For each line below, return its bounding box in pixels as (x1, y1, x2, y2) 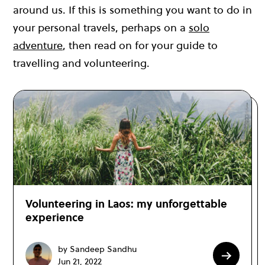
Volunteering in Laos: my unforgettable (25, 196, 227, 212)
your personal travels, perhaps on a (13, 20, 189, 35)
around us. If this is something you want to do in (13, 2, 252, 18)
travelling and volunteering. (13, 56, 153, 71)
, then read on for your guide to (63, 38, 218, 53)
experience (25, 210, 84, 225)
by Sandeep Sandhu (58, 243, 137, 255)
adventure (13, 38, 63, 53)
